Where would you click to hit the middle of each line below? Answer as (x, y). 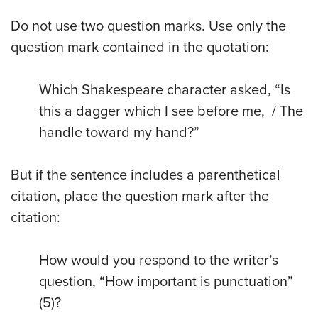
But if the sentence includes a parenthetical (146, 176)
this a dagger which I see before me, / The (171, 112)
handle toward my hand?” (121, 133)
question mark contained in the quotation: (140, 48)
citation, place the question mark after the (140, 197)
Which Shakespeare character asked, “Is (165, 91)
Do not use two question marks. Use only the (148, 27)
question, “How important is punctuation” (166, 282)
